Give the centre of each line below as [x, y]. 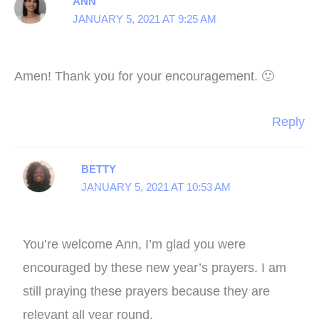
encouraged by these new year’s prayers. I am [154, 267]
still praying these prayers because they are [146, 291]
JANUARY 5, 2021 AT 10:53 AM [156, 187]
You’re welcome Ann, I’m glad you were [134, 244]
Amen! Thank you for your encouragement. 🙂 [144, 76]
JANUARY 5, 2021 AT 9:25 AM [145, 19]
